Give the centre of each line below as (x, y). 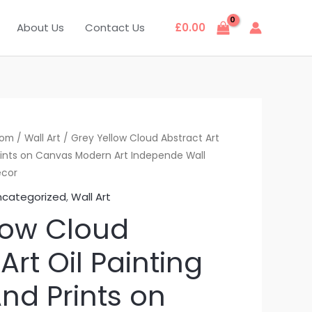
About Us (40, 28)
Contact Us (115, 28)
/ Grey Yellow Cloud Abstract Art (140, 138)
